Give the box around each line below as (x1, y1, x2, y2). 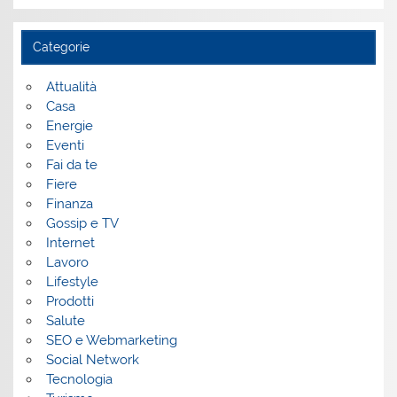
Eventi (45, 137, 84, 154)
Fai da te (45, 157, 97, 174)
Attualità (45, 79, 97, 96)
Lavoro (45, 254, 89, 271)
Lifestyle (45, 274, 98, 291)
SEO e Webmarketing (45, 332, 177, 349)
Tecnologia (45, 371, 113, 388)
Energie (45, 118, 93, 135)
